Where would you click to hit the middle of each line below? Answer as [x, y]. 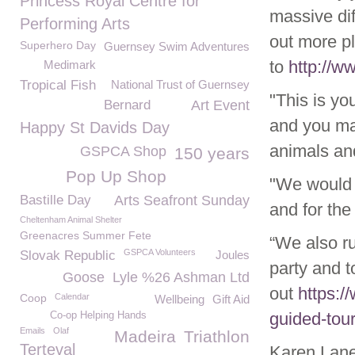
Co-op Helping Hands [98, 315]
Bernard [127, 105]
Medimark [70, 65]
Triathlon [217, 336]
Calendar [72, 296]
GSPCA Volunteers [160, 252]
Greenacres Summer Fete [86, 235]
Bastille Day [55, 200]
